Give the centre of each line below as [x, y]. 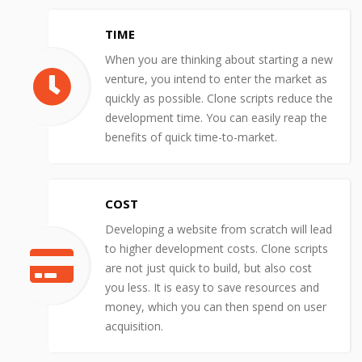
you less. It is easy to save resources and [212, 287]
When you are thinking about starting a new [219, 59]
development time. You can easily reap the [216, 117]
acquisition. [134, 326]
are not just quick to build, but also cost [208, 267]
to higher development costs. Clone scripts [217, 248]
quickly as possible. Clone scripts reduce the [219, 98]
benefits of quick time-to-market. [201, 137]
